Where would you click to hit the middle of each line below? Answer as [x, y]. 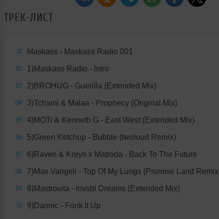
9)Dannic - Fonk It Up [64, 206]
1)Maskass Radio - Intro [68, 69]
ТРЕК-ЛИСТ [29, 18]
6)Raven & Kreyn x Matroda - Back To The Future [112, 154]
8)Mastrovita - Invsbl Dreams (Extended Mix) [103, 189]
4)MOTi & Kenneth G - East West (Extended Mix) [111, 120]
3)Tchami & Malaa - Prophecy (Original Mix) [102, 103]
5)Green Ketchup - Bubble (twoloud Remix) [101, 137]
